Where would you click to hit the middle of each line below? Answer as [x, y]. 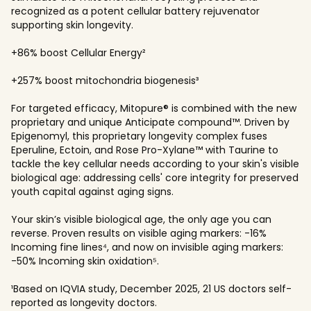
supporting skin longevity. [72, 25]
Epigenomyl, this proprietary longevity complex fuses [139, 136]
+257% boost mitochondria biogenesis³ [105, 80]
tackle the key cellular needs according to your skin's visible [155, 163]
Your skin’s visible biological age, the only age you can [141, 219]
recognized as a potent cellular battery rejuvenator [135, 11]
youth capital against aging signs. [92, 191]
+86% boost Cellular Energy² [78, 52]
